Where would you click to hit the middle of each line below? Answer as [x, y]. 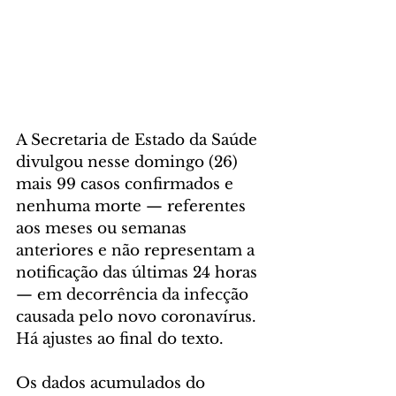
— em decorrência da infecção [134, 295]
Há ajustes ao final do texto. [120, 339]
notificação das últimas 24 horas [139, 273]
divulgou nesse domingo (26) [129, 163]
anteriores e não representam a [137, 251]
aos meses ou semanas [103, 229]
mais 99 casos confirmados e [127, 185]
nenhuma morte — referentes [133, 207]
